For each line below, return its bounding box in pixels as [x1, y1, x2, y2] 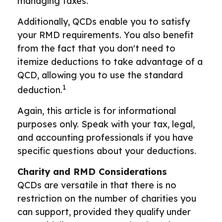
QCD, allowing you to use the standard [17, 69, 183, 81]
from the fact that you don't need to [17, 43, 175, 54]
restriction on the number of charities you [17, 193, 196, 204]
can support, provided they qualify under [17, 206, 191, 218]
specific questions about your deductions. [17, 145, 196, 157]
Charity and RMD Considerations [17, 166, 167, 177]
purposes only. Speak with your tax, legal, [17, 118, 195, 130]
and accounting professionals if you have [17, 132, 193, 143]
